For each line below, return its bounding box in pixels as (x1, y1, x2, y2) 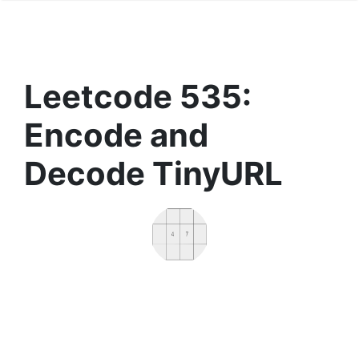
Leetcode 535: (24, 77, 252, 116)
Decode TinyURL (24, 154, 283, 193)
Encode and (24, 115, 208, 155)
